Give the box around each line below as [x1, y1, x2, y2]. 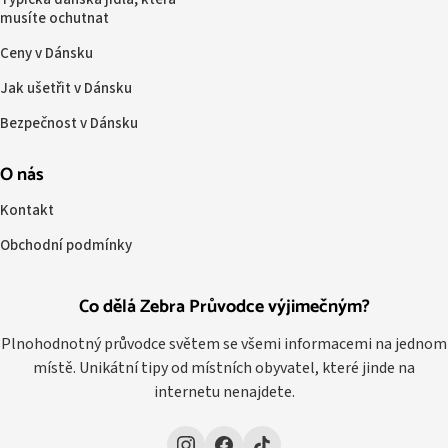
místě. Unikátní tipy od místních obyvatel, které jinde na [33, 357, 415, 380]
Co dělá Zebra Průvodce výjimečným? [78, 292, 370, 323]
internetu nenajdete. [153, 381, 295, 404]
